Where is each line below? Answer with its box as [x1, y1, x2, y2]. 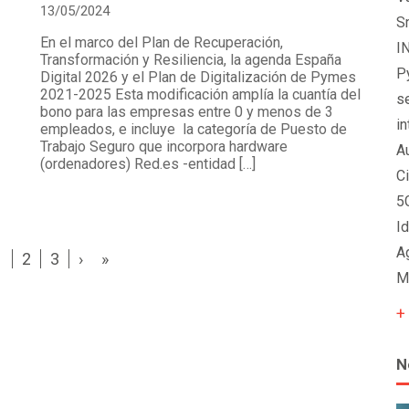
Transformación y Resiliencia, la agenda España [40, 51, 341, 69]
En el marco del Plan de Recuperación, [40, 34, 283, 52]
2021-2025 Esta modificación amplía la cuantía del [40, 86, 361, 104]
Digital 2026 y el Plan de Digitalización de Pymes [40, 68, 356, 87]
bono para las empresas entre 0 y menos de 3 [40, 103, 333, 121]
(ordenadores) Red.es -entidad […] [40, 155, 256, 173]
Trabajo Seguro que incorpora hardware [40, 138, 288, 156]
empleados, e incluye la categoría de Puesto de [40, 121, 347, 139]
